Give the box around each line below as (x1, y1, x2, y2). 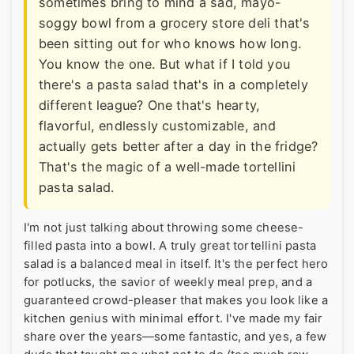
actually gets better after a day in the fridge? (39, 138, 318, 155)
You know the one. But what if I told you (39, 56, 291, 73)
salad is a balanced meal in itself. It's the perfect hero (24, 257, 329, 272)
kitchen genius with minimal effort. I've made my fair (24, 311, 323, 326)
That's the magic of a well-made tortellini (39, 159, 296, 175)
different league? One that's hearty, (39, 97, 261, 114)
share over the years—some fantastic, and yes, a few (24, 330, 327, 345)
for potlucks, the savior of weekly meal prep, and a (24, 275, 313, 290)
